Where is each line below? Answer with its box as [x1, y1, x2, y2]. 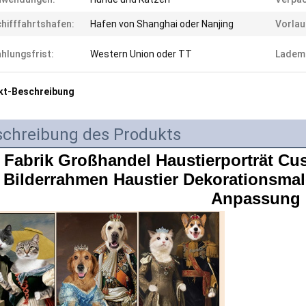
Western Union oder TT [90, 48, 192, 59]
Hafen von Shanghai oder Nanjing [90, 18, 234, 29]
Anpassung [210, 189, 301, 208]
